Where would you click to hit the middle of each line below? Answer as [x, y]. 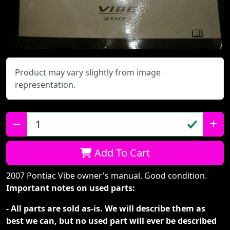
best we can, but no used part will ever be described [111, 221]
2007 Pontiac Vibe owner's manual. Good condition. [107, 176]
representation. [45, 85]
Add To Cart [121, 153]
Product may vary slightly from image [88, 72]
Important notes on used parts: [71, 188]
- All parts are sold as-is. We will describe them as [106, 208]
